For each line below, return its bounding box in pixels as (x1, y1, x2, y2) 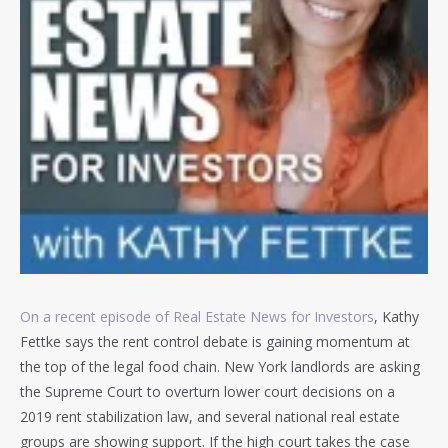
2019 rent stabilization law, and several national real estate (20, 407, 400, 427)
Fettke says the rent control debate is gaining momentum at (20, 332, 410, 352)
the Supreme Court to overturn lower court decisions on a (20, 382, 395, 402)
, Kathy (374, 307, 419, 327)
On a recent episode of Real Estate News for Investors (20, 307, 374, 327)
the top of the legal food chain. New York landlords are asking (20, 357, 420, 377)
